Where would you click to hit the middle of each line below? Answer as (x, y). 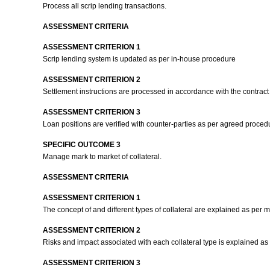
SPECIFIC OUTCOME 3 (81, 145)
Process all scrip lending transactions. (105, 6)
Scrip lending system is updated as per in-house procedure (140, 59)
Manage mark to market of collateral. (103, 157)
